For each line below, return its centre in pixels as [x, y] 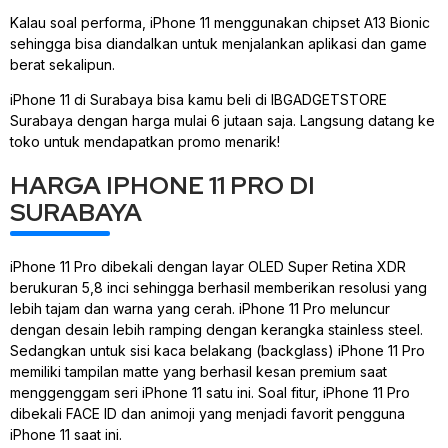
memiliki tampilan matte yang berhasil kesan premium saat [198, 372]
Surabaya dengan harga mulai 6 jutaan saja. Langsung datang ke [222, 121]
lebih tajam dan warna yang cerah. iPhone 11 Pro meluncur [200, 309]
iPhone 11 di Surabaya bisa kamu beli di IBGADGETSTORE [198, 100]
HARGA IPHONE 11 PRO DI [162, 186]
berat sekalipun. [62, 64]
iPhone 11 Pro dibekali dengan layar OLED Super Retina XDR [208, 267]
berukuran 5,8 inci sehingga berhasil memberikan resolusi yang [218, 288]
